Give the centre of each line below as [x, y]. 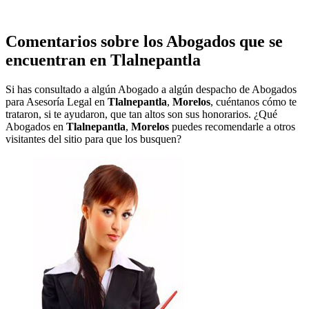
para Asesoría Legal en [57, 101]
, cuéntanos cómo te [253, 101]
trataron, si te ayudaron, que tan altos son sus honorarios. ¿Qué [141, 114]
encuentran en [58, 60]
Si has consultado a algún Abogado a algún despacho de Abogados [151, 89]
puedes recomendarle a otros [232, 126]
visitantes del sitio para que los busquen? [93, 139]
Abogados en [36, 126]
